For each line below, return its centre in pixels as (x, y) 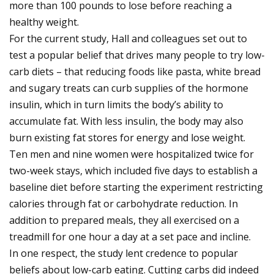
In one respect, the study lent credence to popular (124, 253)
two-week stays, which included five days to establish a (133, 171)
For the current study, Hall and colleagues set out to (128, 39)
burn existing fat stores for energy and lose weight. (127, 138)
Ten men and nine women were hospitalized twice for (131, 154)
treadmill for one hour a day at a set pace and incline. (130, 237)
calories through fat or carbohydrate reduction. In (124, 204)
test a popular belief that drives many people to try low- (137, 55)
